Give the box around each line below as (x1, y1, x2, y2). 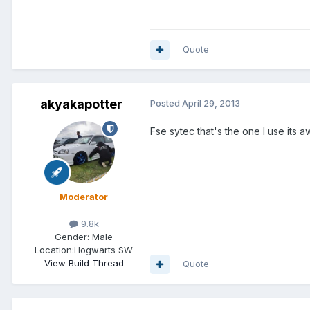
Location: (35, 244, 74, 256)
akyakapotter (39, 97, 122, 112)
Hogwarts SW (74, 244, 133, 256)
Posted (150, 98, 182, 109)
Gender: (55, 231, 89, 243)
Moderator (60, 191, 108, 203)
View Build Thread (44, 257, 124, 269)
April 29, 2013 (182, 98, 240, 109)
